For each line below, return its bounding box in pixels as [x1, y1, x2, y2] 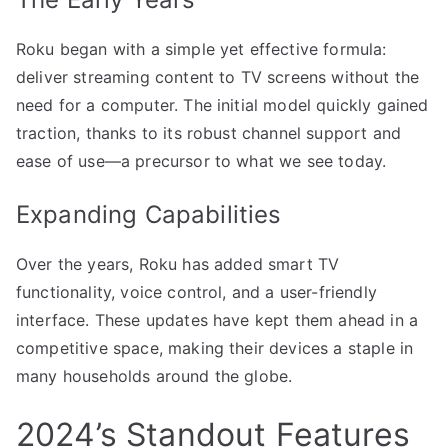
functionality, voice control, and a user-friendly [16, 281, 377, 302]
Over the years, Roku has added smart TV [16, 253, 340, 274]
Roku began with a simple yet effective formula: [16, 38, 387, 59]
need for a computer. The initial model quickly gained [16, 94, 429, 115]
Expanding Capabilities [16, 199, 282, 229]
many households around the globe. [16, 365, 293, 386]
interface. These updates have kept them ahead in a [16, 309, 419, 330]
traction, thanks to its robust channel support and [16, 122, 402, 143]
